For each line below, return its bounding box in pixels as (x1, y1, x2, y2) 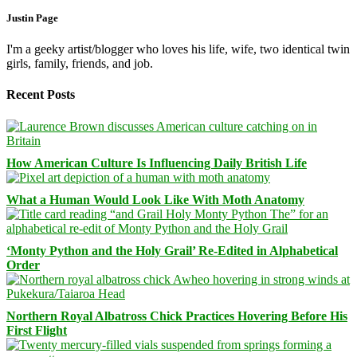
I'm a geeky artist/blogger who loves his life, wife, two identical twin (6, 42, 350, 57)
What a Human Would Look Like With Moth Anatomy (6, 192, 304, 206)
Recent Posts (6, 88, 75, 102)
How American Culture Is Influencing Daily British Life (6, 155, 307, 170)
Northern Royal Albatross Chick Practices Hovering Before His (6, 308, 347, 323)
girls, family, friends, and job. (6, 57, 153, 71)
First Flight (6, 323, 67, 337)
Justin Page (6, 11, 58, 24)
